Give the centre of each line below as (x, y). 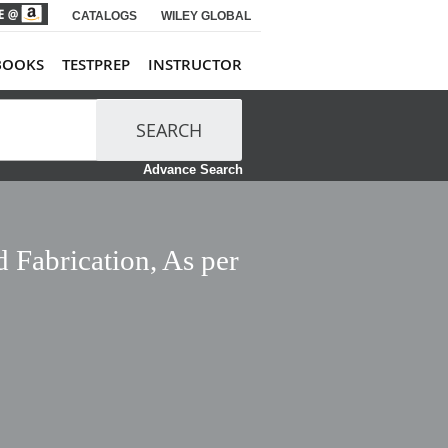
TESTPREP (96, 64)
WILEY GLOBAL (206, 15)
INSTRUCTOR (195, 64)
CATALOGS (104, 15)
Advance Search (192, 169)
